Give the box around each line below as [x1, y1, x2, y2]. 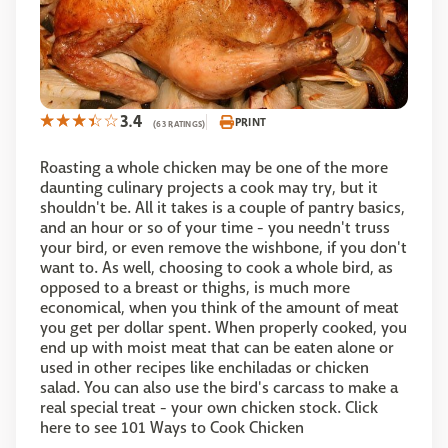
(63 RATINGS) [153, 118, 206, 131]
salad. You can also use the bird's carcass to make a [40, 377, 398, 399]
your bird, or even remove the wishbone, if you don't [40, 237, 407, 259]
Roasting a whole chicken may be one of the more [40, 157, 388, 179]
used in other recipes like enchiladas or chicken [40, 357, 369, 379]
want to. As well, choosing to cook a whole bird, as [40, 257, 393, 279]
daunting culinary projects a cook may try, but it [40, 177, 378, 199]
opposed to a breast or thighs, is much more [40, 277, 350, 299]
